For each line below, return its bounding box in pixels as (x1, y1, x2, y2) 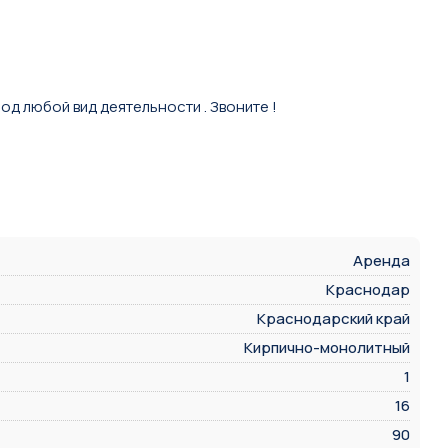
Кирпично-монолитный (244, 337, 410, 359)
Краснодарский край (257, 308, 410, 330)
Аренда (353, 250, 410, 272)
